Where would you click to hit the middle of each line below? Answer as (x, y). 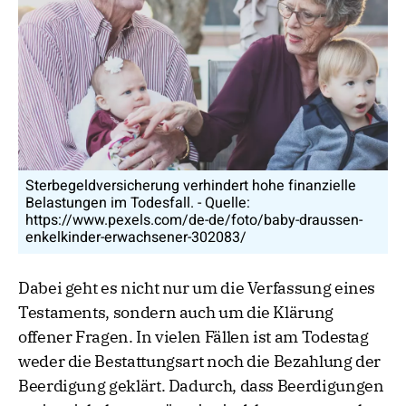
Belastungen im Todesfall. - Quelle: (138, 203)
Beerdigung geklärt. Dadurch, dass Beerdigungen (201, 386)
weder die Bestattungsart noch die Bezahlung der (200, 362)
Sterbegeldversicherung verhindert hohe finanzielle (191, 186)
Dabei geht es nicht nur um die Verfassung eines (197, 288)
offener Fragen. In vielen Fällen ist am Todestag (193, 337)
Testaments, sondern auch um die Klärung (176, 313)
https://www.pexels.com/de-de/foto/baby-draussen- (194, 221)
